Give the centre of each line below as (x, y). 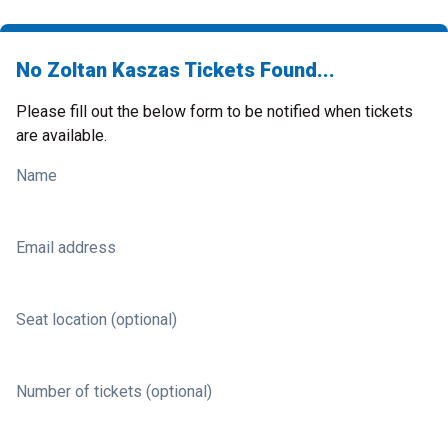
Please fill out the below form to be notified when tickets (214, 111)
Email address (66, 247)
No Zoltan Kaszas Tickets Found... (175, 70)
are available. (61, 135)
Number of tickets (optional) (114, 391)
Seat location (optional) (96, 319)
